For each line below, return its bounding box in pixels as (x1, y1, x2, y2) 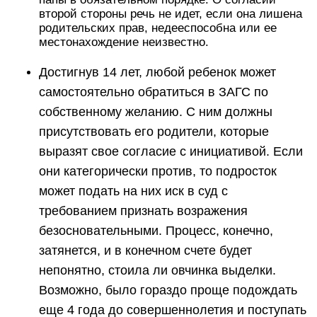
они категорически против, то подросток (39, 164, 277, 178)
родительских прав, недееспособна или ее (39, 21, 277, 35)
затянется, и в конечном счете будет (39, 243, 252, 258)
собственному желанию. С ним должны (39, 105, 272, 119)
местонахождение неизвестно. (39, 35, 209, 49)
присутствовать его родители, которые (39, 125, 269, 139)
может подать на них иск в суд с (39, 184, 228, 198)
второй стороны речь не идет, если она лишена (39, 7, 302, 21)
